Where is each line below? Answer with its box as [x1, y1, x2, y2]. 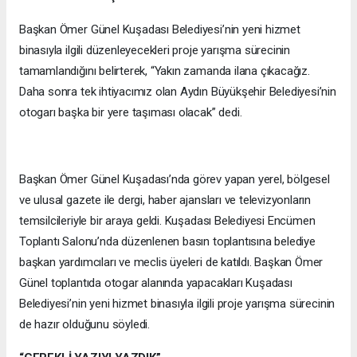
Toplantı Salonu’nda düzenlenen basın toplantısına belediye [19, 234, 316, 249]
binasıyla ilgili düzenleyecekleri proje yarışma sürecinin [19, 43, 291, 58]
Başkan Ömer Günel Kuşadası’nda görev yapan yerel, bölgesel [19, 172, 330, 187]
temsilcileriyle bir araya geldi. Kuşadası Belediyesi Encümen [19, 214, 316, 229]
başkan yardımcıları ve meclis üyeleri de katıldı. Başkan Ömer [19, 255, 324, 270]
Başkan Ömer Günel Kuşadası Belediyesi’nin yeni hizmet [19, 22, 300, 37]
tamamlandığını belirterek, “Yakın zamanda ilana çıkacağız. [19, 64, 310, 79]
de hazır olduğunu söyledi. [19, 317, 151, 332]
